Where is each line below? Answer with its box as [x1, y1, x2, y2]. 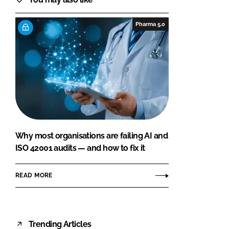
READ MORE [15, 172, 53, 179]
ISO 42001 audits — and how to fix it [15, 143, 145, 153]
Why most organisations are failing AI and [15, 130, 168, 141]
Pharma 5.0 [135, 20, 166, 27]
